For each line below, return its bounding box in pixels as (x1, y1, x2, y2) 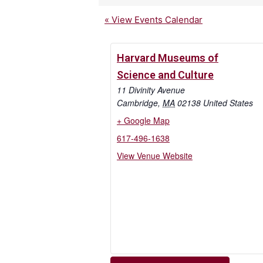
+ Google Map (117, 114, 170, 126)
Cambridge (117, 96, 158, 109)
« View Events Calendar (104, 14, 203, 25)
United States (203, 96, 253, 109)
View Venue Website (117, 149, 193, 161)
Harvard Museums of (117, 51, 218, 64)
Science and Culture (117, 68, 214, 81)
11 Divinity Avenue (117, 83, 185, 96)
